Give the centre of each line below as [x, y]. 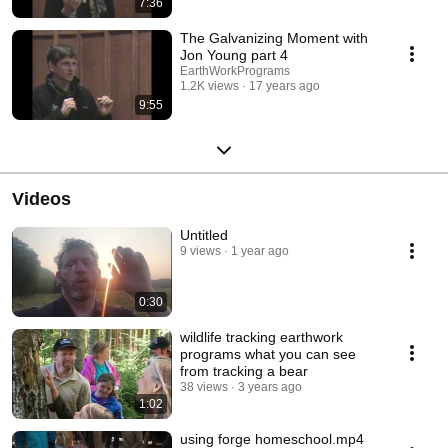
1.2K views [209, 85]
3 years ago [270, 386]
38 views [204, 386]
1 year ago [260, 250]
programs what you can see [268, 353]
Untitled [204, 234]
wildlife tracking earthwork [261, 336]
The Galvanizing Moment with [274, 37]
